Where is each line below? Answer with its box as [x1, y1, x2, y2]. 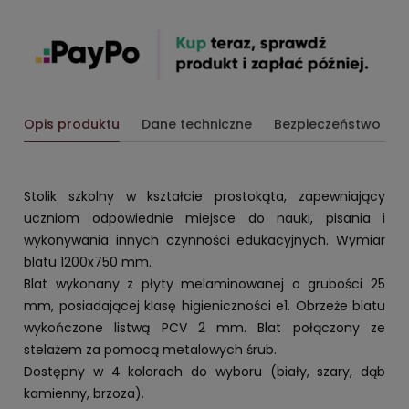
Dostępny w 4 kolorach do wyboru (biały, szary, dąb [24, 362, 385, 381]
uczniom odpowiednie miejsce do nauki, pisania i [24, 208, 385, 227]
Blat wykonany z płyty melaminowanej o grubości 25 [24, 274, 385, 293]
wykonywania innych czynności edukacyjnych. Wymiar [24, 230, 385, 249]
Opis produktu [24, 114, 120, 133]
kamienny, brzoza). [24, 383, 144, 403]
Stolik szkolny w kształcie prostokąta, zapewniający [24, 186, 385, 205]
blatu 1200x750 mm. [24, 252, 152, 271]
